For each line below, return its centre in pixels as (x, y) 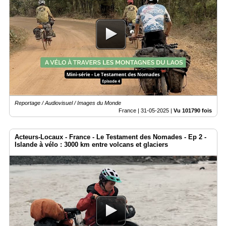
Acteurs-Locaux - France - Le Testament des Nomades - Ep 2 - (110, 137)
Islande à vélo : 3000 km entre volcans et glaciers (91, 144)
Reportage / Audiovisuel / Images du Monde (68, 103)
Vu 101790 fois (193, 110)
